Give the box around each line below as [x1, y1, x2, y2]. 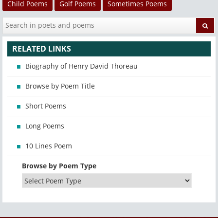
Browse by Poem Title [25, 81, 95, 91]
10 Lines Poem [25, 141, 72, 151]
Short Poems [25, 101, 66, 111]
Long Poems [25, 121, 64, 131]
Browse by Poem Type [22, 161, 96, 171]
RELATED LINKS [12, 43, 71, 54]
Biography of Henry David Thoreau [25, 61, 138, 71]
